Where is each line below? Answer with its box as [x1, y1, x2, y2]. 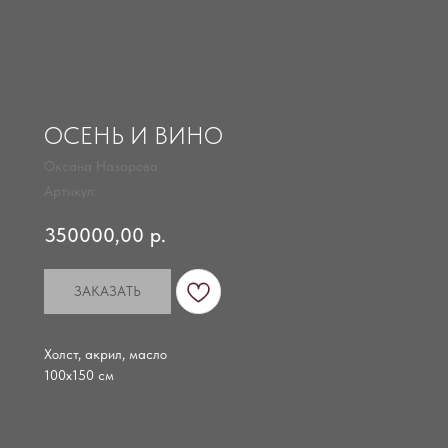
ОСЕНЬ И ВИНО [44, 121, 223, 150]
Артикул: [44, 183, 97, 199]
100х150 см [44, 367, 114, 384]
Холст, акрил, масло [44, 346, 167, 363]
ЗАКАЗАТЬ [74, 283, 141, 300]
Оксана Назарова [44, 158, 158, 174]
